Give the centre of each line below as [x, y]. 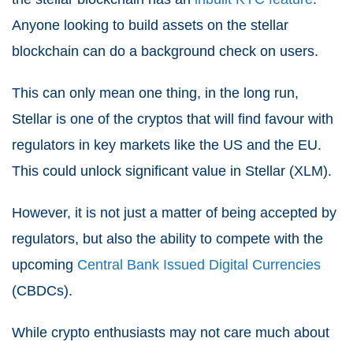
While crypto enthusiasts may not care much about [171, 332]
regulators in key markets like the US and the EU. [167, 145]
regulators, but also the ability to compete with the [167, 238]
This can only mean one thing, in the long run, [155, 93]
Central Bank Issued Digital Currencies [199, 264]
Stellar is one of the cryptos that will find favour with [173, 119]
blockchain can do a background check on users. [165, 51]
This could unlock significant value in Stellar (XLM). [172, 171]
